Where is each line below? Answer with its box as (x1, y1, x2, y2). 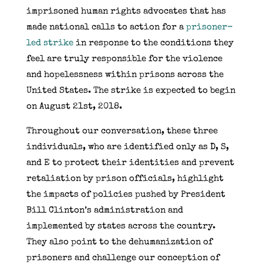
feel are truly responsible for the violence (26, 54, 222, 63)
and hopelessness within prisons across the (26, 70, 224, 79)
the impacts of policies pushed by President (26, 190, 225, 199)
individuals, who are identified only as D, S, (26, 142, 229, 151)
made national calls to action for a (26, 22, 186, 32)
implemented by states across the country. (26, 221, 215, 231)
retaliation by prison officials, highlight (26, 174, 224, 183)
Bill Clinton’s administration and (26, 205, 183, 215)
